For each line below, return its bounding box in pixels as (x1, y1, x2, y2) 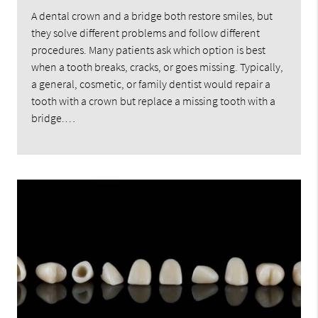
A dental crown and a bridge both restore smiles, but (31, 9, 273, 23)
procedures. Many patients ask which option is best (31, 43, 266, 57)
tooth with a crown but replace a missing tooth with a (31, 94, 276, 109)
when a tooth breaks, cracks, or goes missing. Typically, (31, 60, 284, 75)
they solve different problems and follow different (31, 26, 261, 40)
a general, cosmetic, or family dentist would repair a (31, 77, 271, 92)
